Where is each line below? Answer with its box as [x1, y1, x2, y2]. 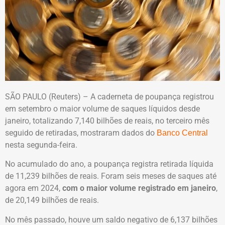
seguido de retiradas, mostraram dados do [5, 128, 157, 138]
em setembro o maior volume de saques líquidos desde [5, 103, 200, 114]
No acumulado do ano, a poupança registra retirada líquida [5, 159, 213, 169]
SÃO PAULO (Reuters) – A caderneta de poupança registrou [5, 91, 214, 101]
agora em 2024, [5, 183, 62, 193]
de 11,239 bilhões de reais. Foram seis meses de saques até [5, 171, 216, 181]
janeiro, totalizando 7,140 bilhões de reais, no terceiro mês [5, 116, 209, 126]
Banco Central [157, 128, 208, 137]
